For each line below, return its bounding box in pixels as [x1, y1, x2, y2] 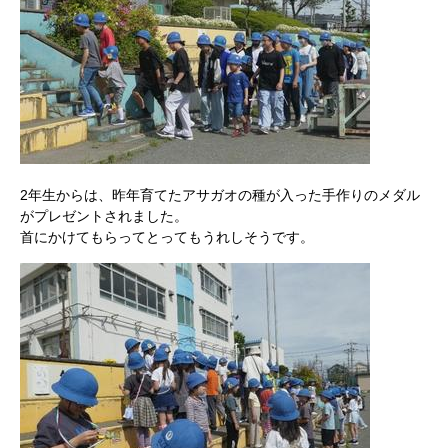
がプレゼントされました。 [20, 208, 188, 224]
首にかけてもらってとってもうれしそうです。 [20, 229, 314, 245]
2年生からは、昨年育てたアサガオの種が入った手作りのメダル [20, 187, 420, 203]
